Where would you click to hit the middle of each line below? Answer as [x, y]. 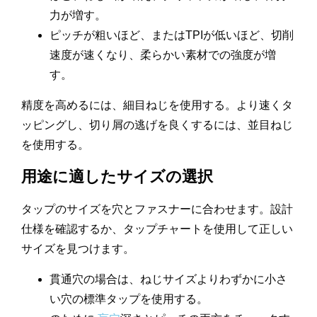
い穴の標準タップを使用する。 [129, 299]
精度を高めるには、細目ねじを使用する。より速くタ [157, 105]
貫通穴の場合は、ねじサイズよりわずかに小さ [168, 279]
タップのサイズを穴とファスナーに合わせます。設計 [157, 209]
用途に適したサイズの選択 [117, 176]
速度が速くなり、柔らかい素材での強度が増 [163, 54]
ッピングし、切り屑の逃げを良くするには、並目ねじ [157, 125]
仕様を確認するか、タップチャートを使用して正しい [157, 229]
